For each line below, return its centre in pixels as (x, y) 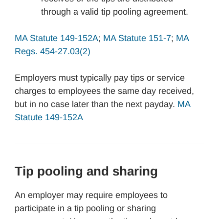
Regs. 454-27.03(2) (53, 51)
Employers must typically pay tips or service (100, 78)
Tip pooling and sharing (86, 171)
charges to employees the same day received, (104, 91)
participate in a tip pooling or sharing (85, 208)
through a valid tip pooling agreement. (115, 12)
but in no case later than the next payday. (96, 104)
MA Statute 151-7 (137, 38)
